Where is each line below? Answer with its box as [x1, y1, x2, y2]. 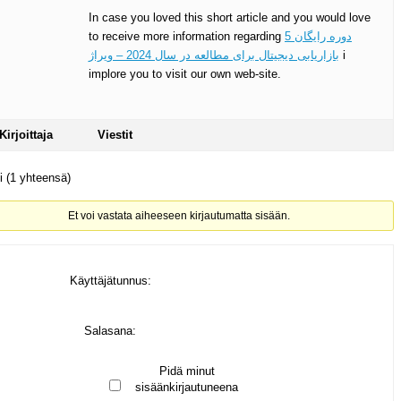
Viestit [98, 128, 132, 142]
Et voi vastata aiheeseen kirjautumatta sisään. [68, 209, 290, 223]
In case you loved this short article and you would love [89, 11, 371, 25]
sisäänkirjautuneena [135, 380, 238, 395]
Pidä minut [158, 364, 215, 379]
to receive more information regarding [89, 30, 285, 44]
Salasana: [84, 323, 136, 337]
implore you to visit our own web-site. [89, 67, 281, 81]
